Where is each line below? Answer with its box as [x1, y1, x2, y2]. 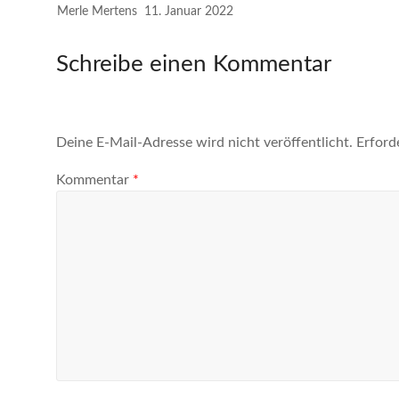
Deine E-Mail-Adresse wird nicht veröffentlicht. [56, 135, 353, 151]
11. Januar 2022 [144, 5, 234, 18]
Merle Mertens [57, 5, 138, 18]
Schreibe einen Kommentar [56, 53, 331, 76]
